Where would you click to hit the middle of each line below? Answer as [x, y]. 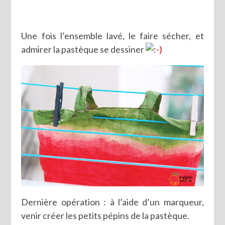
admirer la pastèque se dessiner [84, 49]
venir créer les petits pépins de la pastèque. [105, 215]
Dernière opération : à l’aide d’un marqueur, [113, 202]
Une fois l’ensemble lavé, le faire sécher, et [113, 35]
